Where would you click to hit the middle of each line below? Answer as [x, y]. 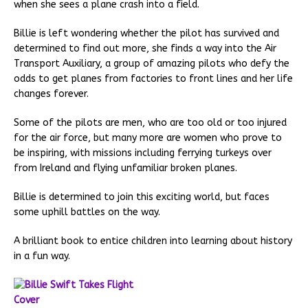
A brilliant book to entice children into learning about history [153, 241]
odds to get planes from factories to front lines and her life [153, 79]
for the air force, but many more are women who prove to [148, 138]
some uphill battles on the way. [87, 212]
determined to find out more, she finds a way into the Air [145, 49]
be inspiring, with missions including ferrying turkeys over [143, 153]
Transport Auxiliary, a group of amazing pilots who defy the [152, 64]
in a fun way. [42, 256]
